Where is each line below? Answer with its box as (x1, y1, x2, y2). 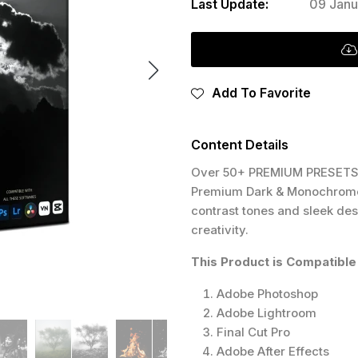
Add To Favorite (212, 85, 311, 101)
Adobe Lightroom (217, 305, 316, 321)
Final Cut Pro (217, 324, 290, 340)
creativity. (191, 222, 249, 238)
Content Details (191, 137, 288, 153)
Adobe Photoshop (217, 286, 318, 302)
